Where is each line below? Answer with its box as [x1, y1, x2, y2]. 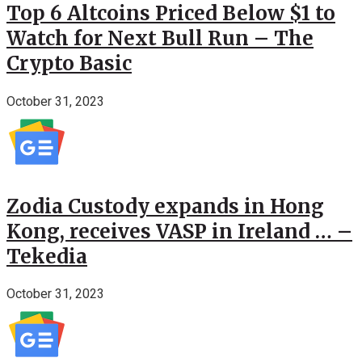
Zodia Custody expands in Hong [6, 193, 324, 219]
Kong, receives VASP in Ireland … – [6, 218, 352, 244]
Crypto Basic [6, 50, 132, 76]
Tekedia [6, 243, 87, 269]
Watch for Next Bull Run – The [6, 25, 314, 51]
